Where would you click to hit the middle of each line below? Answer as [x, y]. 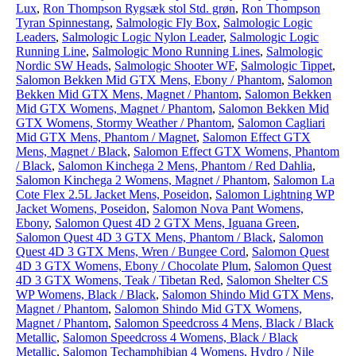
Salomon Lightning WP [275, 194]
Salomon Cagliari [281, 123]
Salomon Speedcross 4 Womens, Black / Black [180, 337]
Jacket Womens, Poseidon [81, 209]
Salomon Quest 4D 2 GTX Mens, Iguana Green [176, 223]
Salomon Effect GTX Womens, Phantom [236, 151]
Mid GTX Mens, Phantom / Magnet [106, 137]
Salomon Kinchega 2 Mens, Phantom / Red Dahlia [185, 166]
